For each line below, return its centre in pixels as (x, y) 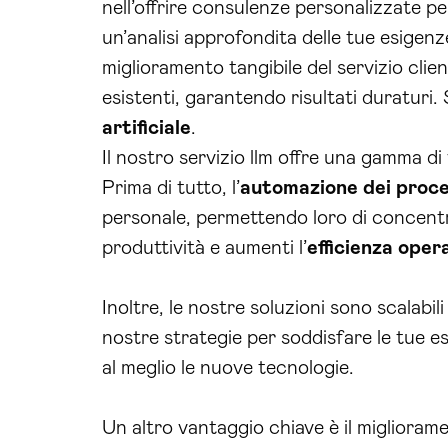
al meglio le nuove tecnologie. (228, 368)
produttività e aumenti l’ (204, 248)
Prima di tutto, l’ (171, 188)
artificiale (146, 128)
